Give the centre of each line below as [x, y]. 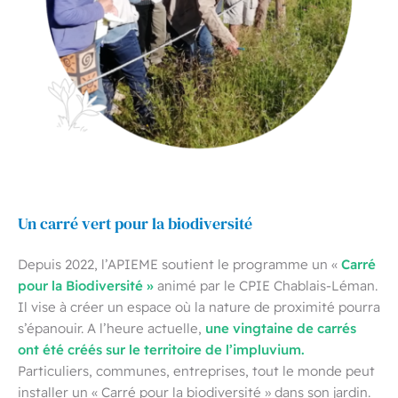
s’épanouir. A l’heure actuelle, [111, 328]
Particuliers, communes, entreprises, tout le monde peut [196, 371]
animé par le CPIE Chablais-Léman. [267, 286]
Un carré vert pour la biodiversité [135, 224]
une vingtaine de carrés [281, 328]
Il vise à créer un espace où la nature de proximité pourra [199, 307]
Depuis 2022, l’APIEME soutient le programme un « [178, 264]
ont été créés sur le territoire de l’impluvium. [161, 349]
